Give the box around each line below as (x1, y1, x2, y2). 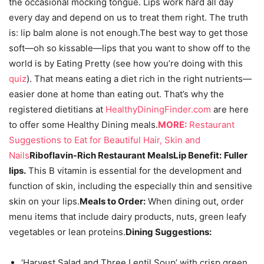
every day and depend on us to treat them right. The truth (9, 12, 248, 23)
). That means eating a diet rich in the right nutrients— (27, 73, 252, 84)
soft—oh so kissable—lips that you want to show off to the (9, 42, 250, 54)
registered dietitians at (9, 104, 105, 115)
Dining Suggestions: (126, 226, 212, 237)
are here (211, 104, 249, 115)
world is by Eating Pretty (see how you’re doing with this (9, 58, 243, 69)
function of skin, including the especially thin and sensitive (9, 180, 252, 192)
